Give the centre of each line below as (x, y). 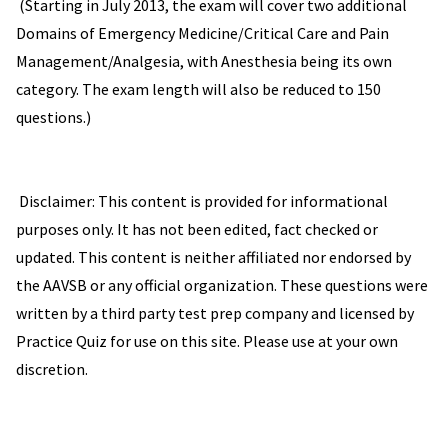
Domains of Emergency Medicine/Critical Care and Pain (202, 33)
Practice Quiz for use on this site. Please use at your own (207, 341)
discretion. (52, 369)
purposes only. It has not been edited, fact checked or (197, 229)
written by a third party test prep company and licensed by (215, 313)
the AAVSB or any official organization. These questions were (222, 285)
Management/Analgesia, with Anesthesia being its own (204, 61)
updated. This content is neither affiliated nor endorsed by (213, 257)
